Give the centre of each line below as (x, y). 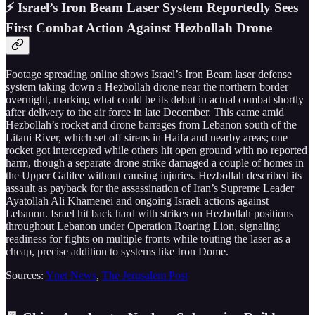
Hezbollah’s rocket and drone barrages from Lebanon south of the (151, 124)
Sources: (26, 275)
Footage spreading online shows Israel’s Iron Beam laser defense (149, 74)
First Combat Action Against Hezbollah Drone (139, 27)
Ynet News (71, 275)
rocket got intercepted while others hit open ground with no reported (156, 150)
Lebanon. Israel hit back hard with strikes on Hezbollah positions (149, 213)
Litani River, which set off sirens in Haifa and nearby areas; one (147, 137)
